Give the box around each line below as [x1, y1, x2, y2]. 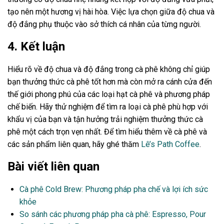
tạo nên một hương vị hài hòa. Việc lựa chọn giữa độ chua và [7, 7, 214, 17]
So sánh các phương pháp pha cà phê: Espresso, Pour [19, 209, 206, 219]
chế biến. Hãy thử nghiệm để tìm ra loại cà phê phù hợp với [7, 102, 208, 112]
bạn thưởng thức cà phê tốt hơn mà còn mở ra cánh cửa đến [7, 77, 212, 87]
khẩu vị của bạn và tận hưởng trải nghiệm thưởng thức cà [7, 114, 203, 124]
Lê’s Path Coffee [141, 139, 199, 149]
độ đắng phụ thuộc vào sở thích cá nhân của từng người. [7, 19, 201, 29]
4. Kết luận [7, 39, 65, 54]
